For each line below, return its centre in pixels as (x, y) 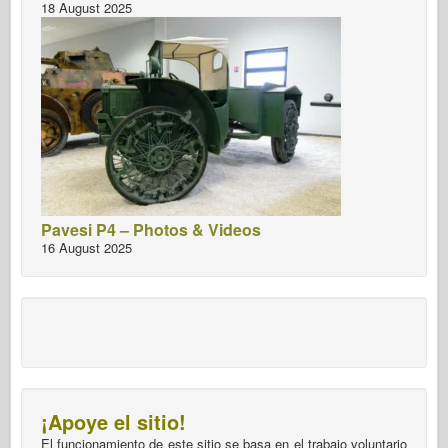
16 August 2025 (86, 247)
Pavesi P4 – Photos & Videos (151, 229)
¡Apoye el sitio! (113, 421)
